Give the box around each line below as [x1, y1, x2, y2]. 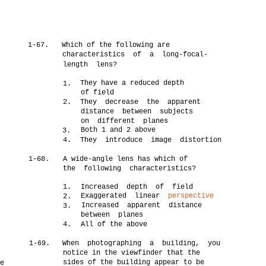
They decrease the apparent [80, 98, 201, 106]
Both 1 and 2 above [81, 126, 156, 134]
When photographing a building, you [62, 239, 221, 248]
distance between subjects [81, 107, 194, 116]
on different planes [81, 117, 169, 125]
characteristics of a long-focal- [62, 50, 208, 59]
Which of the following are [62, 41, 170, 49]
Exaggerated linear [81, 192, 169, 200]
